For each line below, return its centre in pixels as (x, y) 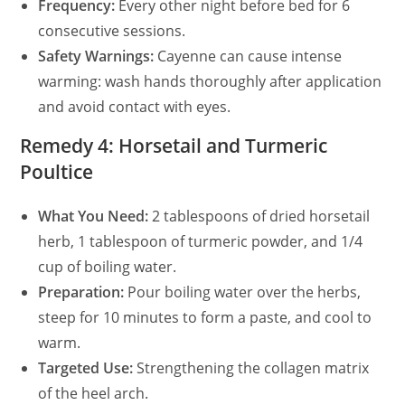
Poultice (57, 171)
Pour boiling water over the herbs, (243, 292)
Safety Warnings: (96, 56)
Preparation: (81, 292)
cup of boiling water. (108, 266)
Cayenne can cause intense (248, 56)
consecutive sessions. (112, 30)
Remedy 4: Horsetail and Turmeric (174, 145)
